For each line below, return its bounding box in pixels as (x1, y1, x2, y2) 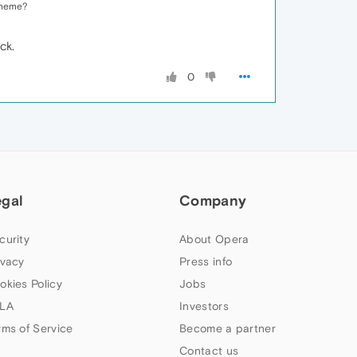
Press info (179, 255, 233, 268)
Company (179, 192, 247, 209)
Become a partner (179, 322, 276, 335)
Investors (179, 300, 229, 312)
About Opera (179, 233, 249, 245)
